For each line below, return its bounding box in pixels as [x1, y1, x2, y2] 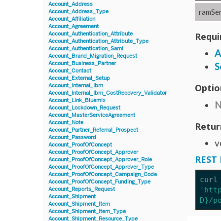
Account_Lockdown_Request [48, 104, 120, 111]
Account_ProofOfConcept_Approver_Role [48, 156, 152, 163]
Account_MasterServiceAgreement [48, 111, 135, 118]
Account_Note [48, 119, 83, 126]
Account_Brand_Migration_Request [48, 52, 137, 59]
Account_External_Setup [48, 74, 110, 81]
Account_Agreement [48, 23, 99, 30]
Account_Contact [48, 67, 91, 74]
